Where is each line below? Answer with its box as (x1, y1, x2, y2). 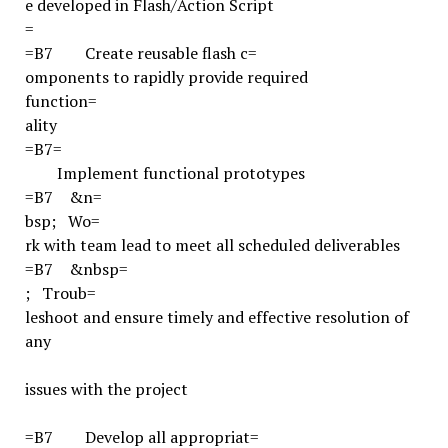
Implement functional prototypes (56, 162, 305, 184)
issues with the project (24, 378, 188, 400)
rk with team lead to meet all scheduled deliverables (24, 234, 400, 256)
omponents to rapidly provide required (24, 66, 308, 88)
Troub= (41, 282, 96, 304)
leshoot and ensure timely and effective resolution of (24, 306, 409, 328)
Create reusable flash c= (84, 42, 257, 64)
